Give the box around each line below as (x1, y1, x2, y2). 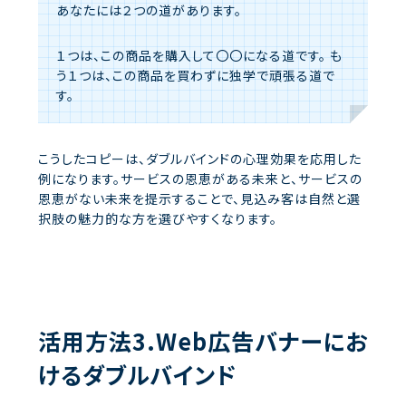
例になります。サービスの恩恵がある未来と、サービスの (38, 169, 362, 188)
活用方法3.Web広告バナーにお (38, 324, 368, 358)
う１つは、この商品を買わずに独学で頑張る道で (56, 66, 335, 85)
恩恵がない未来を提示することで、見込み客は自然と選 (38, 189, 361, 208)
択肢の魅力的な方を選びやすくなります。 (38, 209, 277, 228)
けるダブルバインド (38, 358, 237, 391)
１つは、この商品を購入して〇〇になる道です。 (56, 46, 326, 65)
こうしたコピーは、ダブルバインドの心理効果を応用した (38, 150, 362, 169)
